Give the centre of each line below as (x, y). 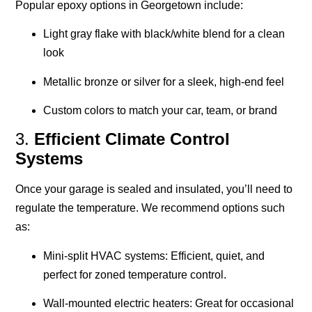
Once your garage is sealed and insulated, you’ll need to (154, 189)
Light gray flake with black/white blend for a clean (164, 34)
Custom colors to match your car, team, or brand (161, 111)
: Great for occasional (242, 304)
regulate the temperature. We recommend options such (150, 208)
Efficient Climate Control (132, 139)
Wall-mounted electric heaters (117, 304)
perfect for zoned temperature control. (135, 274)
